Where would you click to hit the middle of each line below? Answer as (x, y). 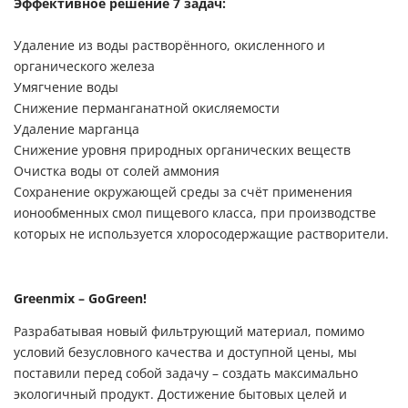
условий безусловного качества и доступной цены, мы (185, 352)
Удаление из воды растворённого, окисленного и (169, 45)
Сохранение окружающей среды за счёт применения (183, 192)
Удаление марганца (76, 129)
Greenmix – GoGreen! (80, 299)
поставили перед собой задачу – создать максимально (186, 373)
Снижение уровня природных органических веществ (182, 150)
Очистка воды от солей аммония (117, 171)
